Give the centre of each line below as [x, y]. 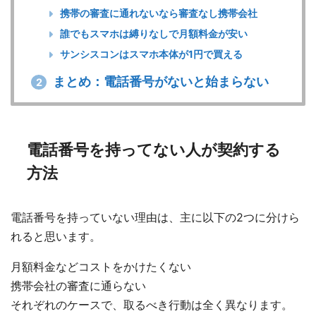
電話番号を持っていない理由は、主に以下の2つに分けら [156, 217]
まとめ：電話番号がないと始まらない [159, 82]
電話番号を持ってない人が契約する [153, 149]
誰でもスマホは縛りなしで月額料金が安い [153, 33]
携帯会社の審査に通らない [79, 285]
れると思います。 [56, 236]
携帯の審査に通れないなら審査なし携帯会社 [158, 13]
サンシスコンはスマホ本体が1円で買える [151, 54]
